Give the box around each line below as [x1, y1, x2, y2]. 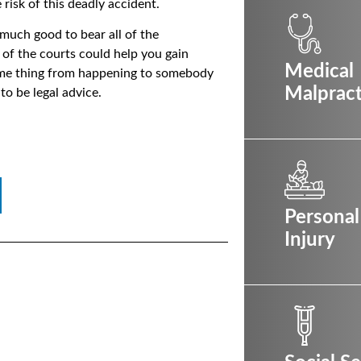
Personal [284, 208, 359, 227]
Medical [284, 62, 354, 81]
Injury [284, 230, 335, 250]
